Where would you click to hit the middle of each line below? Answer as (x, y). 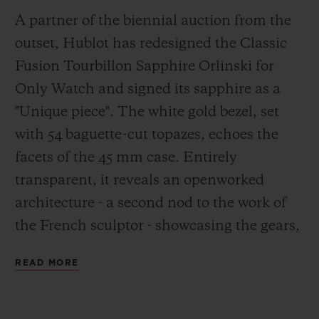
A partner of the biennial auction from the (153, 21)
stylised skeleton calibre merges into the (146, 272)
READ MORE (47, 262)
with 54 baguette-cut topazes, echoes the (147, 135)
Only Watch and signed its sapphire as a (148, 89)
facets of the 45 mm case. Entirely (126, 158)
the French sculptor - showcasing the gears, (157, 226)
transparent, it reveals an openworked (140, 181)
